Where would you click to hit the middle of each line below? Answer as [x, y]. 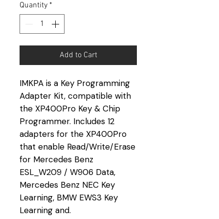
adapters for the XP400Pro [73, 134]
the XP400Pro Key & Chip [70, 108]
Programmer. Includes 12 [67, 121]
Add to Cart [78, 55]
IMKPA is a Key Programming [75, 83]
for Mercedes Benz [56, 159]
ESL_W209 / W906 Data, [67, 172]
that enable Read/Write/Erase [77, 146]
